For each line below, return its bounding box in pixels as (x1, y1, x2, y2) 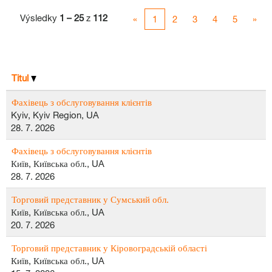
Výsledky (20, 12, 59, 23)
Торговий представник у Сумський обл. (12, 194, 169, 205)
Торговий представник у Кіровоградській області (12, 242, 207, 253)
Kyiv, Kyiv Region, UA (11, 109, 99, 120)
